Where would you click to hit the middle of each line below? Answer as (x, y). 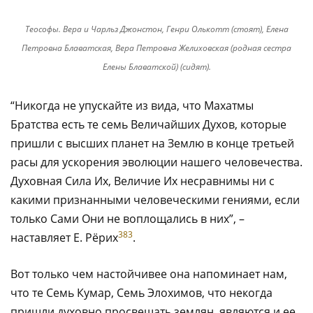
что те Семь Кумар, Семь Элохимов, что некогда (141, 292)
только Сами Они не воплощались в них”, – (128, 218)
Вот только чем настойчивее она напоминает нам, (149, 274)
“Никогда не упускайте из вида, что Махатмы (132, 105)
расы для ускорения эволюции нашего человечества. (156, 162)
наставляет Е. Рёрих (64, 237)
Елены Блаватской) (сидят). (156, 66)
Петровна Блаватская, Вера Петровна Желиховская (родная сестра (156, 48)
